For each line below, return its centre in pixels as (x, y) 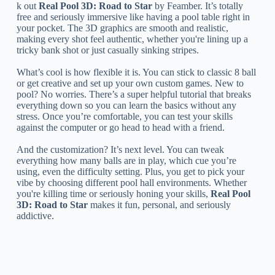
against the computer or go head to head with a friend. (120, 127)
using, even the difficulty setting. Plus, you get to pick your (130, 171)
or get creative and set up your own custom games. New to (130, 83)
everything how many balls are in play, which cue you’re (126, 160)
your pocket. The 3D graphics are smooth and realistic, (122, 28)
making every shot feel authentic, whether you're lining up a (132, 39)
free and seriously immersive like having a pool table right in (133, 17)
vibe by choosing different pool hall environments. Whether (131, 182)
